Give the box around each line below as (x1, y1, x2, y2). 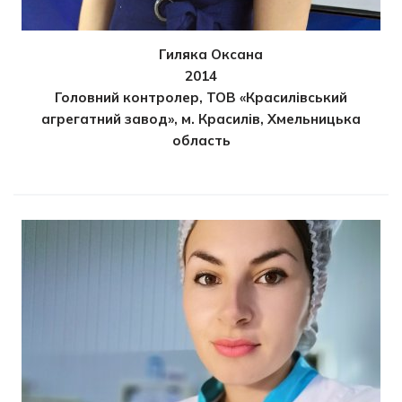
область (171, 131, 231, 149)
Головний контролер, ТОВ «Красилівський (55, 88, 347, 106)
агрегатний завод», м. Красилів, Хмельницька (41, 109, 361, 127)
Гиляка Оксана (159, 45, 264, 63)
